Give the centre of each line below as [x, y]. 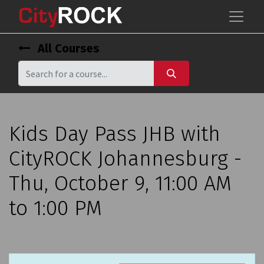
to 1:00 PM [55, 208]
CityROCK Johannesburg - [125, 159]
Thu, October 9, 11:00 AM [120, 184]
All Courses [67, 48]
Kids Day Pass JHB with [115, 134]
